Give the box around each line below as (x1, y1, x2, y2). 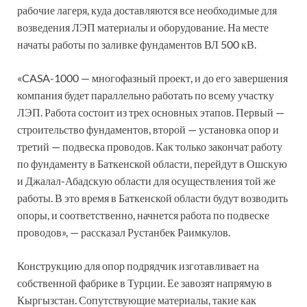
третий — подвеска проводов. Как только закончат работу (17, 139, 282, 153)
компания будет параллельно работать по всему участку (17, 88, 274, 101)
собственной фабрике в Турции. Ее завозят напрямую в (17, 275, 272, 289)
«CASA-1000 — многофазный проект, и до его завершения (17, 71, 288, 84)
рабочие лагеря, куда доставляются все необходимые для (17, 3, 277, 16)
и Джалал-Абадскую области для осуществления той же (17, 173, 275, 187)
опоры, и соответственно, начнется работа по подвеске (17, 208, 269, 221)
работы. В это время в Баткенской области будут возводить (17, 191, 288, 204)
